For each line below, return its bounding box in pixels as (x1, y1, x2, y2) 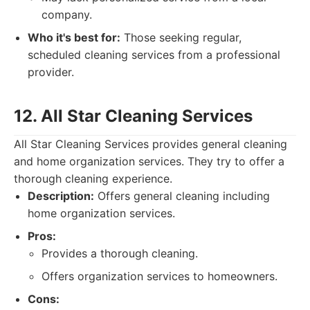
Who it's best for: (28, 30, 120, 44)
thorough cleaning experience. (14, 172, 172, 185)
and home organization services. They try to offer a (14, 154, 284, 168)
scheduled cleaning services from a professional (28, 48, 280, 62)
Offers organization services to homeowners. (42, 269, 277, 283)
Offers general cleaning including (94, 189, 270, 203)
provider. (28, 65, 74, 79)
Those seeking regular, (120, 30, 241, 44)
